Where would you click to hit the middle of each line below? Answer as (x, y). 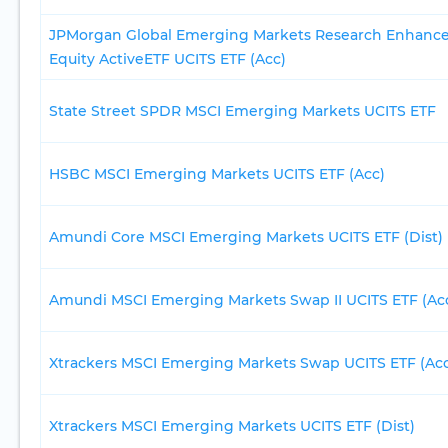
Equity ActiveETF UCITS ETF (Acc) (167, 59)
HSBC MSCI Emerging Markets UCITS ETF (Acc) (217, 174)
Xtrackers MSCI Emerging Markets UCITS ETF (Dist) (232, 426)
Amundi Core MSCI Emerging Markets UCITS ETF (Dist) (246, 237)
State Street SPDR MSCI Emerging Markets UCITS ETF (242, 111)
